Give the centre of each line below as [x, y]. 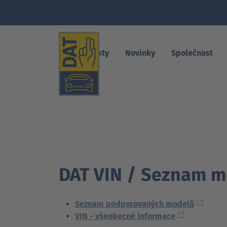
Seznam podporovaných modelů [135, 204]
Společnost [192, 53]
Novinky [140, 53]
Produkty [92, 53]
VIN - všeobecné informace [125, 216]
